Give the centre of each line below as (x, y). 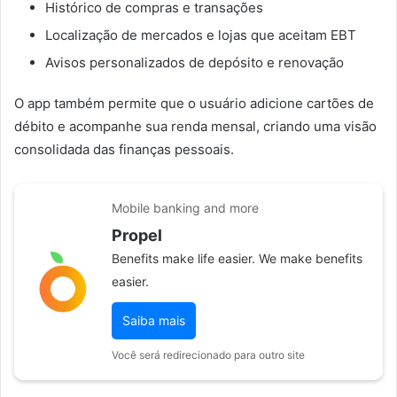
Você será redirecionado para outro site (208, 354)
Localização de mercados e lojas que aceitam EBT (201, 35)
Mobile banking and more (185, 207)
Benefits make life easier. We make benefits (237, 258)
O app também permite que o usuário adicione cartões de (194, 103)
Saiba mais (154, 320)
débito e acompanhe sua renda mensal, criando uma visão (195, 126)
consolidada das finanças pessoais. (124, 149)
